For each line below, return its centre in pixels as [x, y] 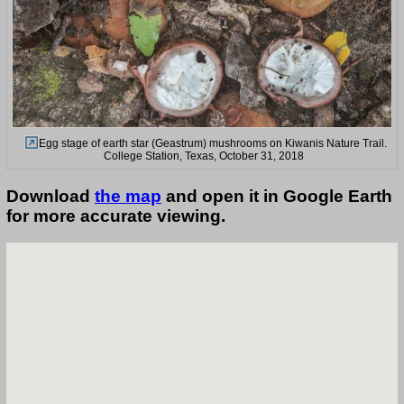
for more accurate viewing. [116, 216]
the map [128, 196]
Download [50, 196]
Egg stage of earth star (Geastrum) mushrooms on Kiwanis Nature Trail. [212, 143]
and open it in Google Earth [277, 196]
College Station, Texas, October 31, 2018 [204, 156]
